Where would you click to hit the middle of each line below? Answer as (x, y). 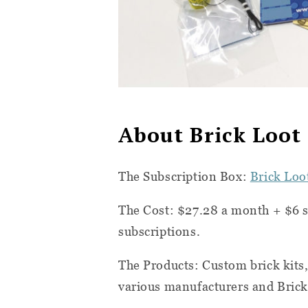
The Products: (161, 265)
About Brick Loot (210, 135)
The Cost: (148, 210)
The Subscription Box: (184, 176)
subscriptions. (159, 231)
